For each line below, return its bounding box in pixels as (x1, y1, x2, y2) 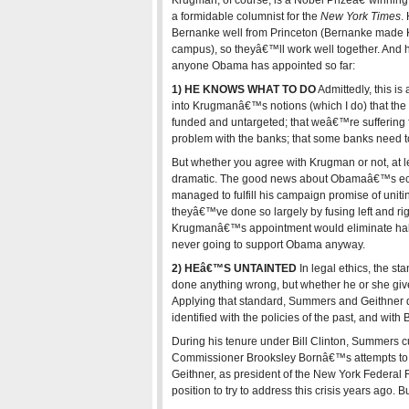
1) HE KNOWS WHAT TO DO (172, 83, 316, 96)
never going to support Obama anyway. (172, 238, 365, 251)
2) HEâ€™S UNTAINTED (172, 262, 297, 275)
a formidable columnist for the (172, 10, 320, 23)
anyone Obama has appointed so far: (172, 59, 355, 72)
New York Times (320, 10, 401, 23)
